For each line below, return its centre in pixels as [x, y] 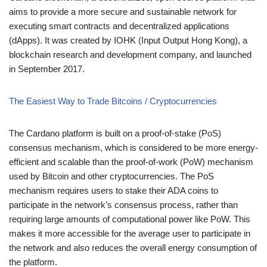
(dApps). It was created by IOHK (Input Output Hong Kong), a [128, 40]
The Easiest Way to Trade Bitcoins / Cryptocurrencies [113, 101]
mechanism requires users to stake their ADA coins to [114, 190]
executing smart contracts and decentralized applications [119, 26]
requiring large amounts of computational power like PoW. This [130, 219]
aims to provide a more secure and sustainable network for [123, 11]
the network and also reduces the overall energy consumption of [133, 247]
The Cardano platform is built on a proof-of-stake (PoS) [115, 133]
